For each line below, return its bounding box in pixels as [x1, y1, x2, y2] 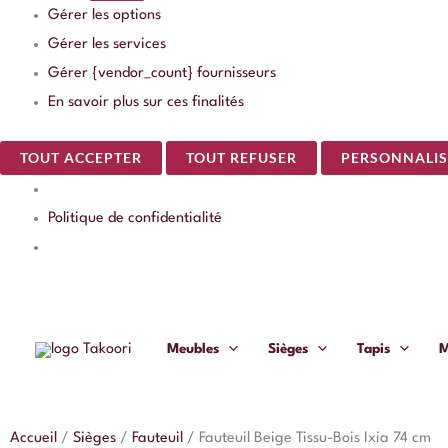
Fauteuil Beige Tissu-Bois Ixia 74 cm [199, 430, 431, 446]
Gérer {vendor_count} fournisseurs [48, 65, 276, 81]
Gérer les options [48, 7, 161, 23]
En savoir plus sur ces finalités [48, 94, 244, 110]
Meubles [167, 342, 219, 357]
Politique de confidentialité [48, 210, 222, 226]
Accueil [10, 430, 57, 446]
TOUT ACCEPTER [20, 148, 142, 166]
